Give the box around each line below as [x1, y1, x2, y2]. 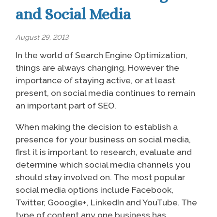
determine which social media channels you [15, 159, 190, 170]
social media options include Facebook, [15, 184, 173, 195]
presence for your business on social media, [15, 134, 191, 144]
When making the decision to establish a [15, 121, 178, 132]
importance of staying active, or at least [15, 75, 175, 86]
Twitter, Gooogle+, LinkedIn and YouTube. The [15, 197, 197, 207]
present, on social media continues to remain [15, 88, 195, 98]
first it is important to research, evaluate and [15, 146, 192, 157]
